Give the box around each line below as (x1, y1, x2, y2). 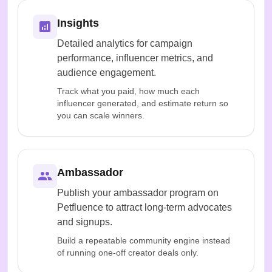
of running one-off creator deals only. (57, 247, 199, 257)
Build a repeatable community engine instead (57, 235, 230, 245)
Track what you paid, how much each (57, 86, 200, 96)
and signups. (57, 216, 112, 227)
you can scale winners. (57, 110, 144, 120)
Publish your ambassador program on (57, 187, 219, 198)
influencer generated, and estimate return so (57, 98, 228, 108)
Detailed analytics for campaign (57, 38, 192, 49)
